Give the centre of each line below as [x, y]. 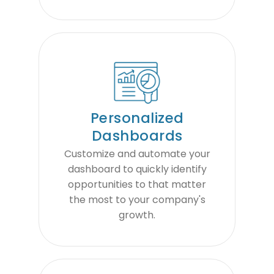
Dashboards [137, 135]
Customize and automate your [137, 154]
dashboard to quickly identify [137, 169]
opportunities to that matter [137, 185]
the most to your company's [137, 200]
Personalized [137, 118]
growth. [137, 215]
